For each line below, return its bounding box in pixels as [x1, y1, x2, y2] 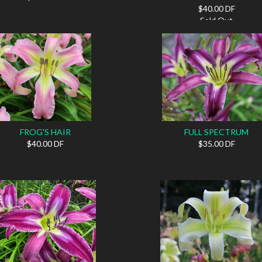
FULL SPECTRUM [184, 126, 249, 137]
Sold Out [200, 15, 233, 25]
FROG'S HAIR [20, 126, 71, 137]
